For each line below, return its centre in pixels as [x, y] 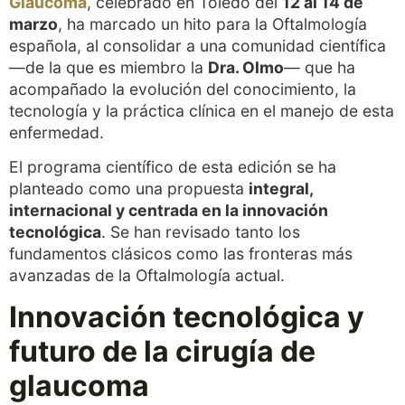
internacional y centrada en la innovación [169, 211]
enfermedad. [57, 132]
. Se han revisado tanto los [201, 232]
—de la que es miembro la [108, 67]
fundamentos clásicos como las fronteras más [181, 254]
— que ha [320, 67]
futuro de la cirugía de [162, 351]
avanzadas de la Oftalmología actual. [147, 276]
